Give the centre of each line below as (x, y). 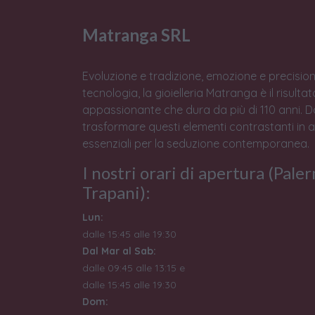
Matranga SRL (136, 35)
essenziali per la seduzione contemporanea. (196, 144)
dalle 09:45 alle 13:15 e (134, 268)
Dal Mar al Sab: (119, 251)
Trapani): (116, 193)
